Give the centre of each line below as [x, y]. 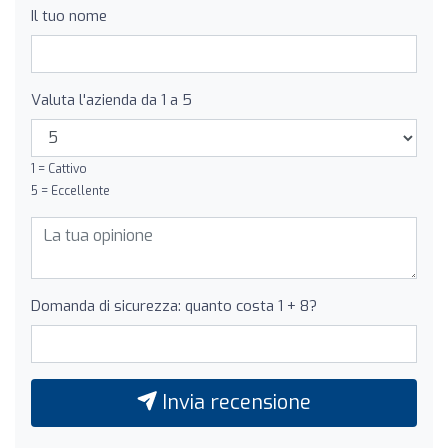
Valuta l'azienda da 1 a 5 [111, 99]
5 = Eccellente [70, 190]
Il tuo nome [69, 15]
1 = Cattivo [59, 168]
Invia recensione [234, 402]
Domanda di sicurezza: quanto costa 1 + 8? [174, 305]
